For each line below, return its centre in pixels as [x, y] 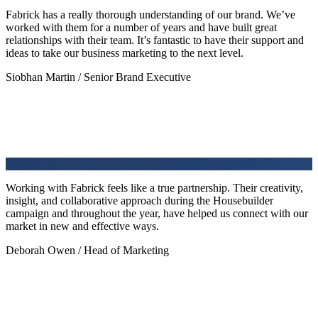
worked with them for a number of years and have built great [141, 27]
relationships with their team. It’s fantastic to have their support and [155, 40]
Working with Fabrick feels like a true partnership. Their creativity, [154, 187]
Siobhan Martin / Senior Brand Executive [98, 77]
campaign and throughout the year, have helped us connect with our [157, 213]
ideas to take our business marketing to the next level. [125, 53]
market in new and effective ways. [82, 226]
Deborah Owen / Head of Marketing [87, 250]
